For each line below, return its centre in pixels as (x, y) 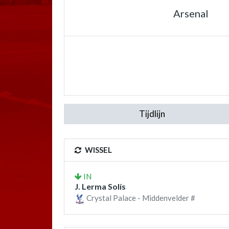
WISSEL (98, 150)
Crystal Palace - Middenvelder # (140, 198)
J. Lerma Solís (100, 186)
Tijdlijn (152, 114)
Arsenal (191, 13)
